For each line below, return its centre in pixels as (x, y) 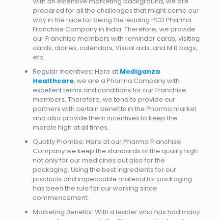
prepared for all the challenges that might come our (116, 11)
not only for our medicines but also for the (99, 160)
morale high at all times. (71, 127)
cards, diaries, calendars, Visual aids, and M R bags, (115, 48)
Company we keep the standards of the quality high (115, 151)
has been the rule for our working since (95, 188)
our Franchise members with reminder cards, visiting (116, 39)
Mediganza (140, 71)
